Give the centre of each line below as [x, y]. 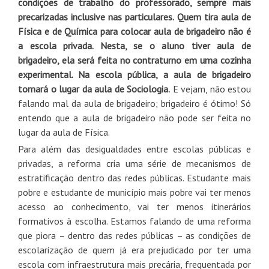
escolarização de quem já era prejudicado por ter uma [134, 249]
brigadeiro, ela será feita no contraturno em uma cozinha [134, 60]
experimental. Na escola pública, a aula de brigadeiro [134, 74]
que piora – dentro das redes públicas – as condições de [134, 235]
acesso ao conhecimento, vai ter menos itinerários [134, 206]
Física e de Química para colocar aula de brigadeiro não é [134, 31]
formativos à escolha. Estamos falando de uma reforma [134, 221]
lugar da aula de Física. [64, 132]
